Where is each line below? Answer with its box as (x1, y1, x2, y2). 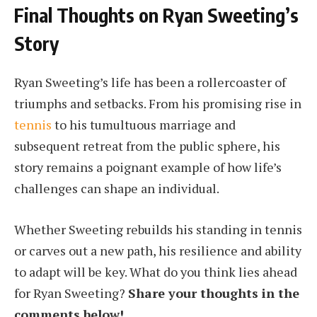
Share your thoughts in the (128, 284, 299, 301)
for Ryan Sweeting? (14, 284, 128, 301)
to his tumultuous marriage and (52, 116, 236, 134)
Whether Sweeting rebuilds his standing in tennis (14, 220, 302, 238)
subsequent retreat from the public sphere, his (14, 137, 280, 155)
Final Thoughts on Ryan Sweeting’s (14, 2, 299, 27)
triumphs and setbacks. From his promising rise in (14, 95, 301, 113)
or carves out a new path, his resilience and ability (14, 241, 301, 259)
